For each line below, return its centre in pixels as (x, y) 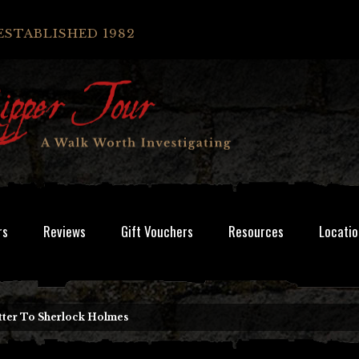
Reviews (65, 231)
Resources (256, 231)
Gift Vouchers (157, 231)
